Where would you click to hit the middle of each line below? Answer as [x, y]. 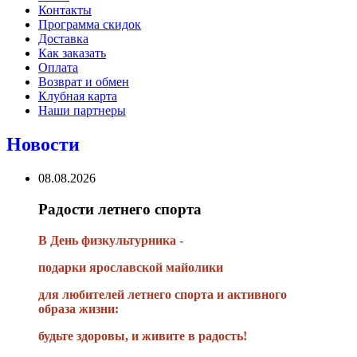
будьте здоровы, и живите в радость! [143, 335]
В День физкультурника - [111, 240]
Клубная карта [78, 96]
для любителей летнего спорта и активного [163, 294]
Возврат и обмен [84, 82]
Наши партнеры [82, 111]
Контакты [65, 10]
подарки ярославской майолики [131, 267]
